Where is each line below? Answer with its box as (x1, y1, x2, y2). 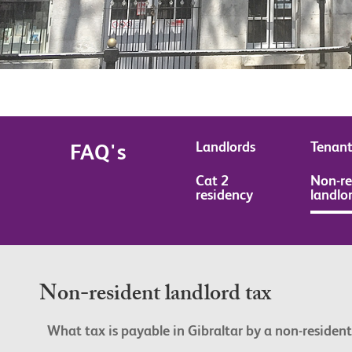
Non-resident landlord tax (39, 277, 271, 316)
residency (196, 186, 253, 203)
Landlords (196, 138, 255, 156)
